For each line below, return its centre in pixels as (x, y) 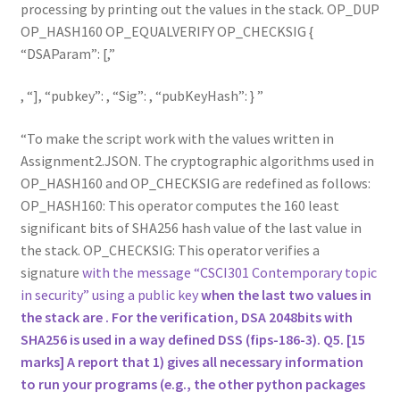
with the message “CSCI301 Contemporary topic (229, 272)
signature (51, 272)
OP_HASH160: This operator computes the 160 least (179, 205)
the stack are (62, 317)
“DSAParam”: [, (64, 53)
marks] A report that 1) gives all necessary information (192, 361)
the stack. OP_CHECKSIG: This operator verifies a (170, 250)
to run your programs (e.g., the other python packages (192, 383)
